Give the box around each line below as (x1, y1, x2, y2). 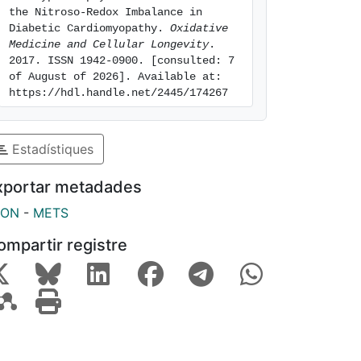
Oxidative (170, 22, 228, 35)
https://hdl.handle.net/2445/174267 (9, 86, 228, 99)
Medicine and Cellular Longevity (9, 38, 209, 51)
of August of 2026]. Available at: (9, 70, 222, 83)
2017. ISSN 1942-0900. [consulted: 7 (9, 54, 234, 67)
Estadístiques (8, 140, 93, 157)
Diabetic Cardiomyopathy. (9, 22, 170, 35)
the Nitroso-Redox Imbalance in (9, 6, 202, 19)
